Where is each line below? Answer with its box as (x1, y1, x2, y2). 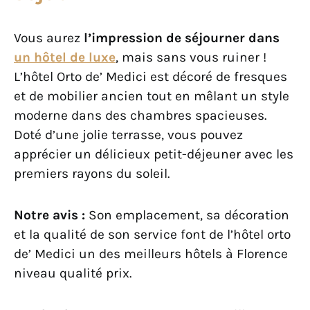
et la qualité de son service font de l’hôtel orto (14, 226, 291, 243)
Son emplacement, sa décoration (85, 207, 289, 224)
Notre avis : (14, 207, 85, 224)
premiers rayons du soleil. (14, 165, 173, 182)
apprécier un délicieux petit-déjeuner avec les (14, 146, 293, 163)
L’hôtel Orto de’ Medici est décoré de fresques (14, 69, 287, 85)
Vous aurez (14, 30, 84, 46)
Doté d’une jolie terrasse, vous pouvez (14, 127, 243, 143)
